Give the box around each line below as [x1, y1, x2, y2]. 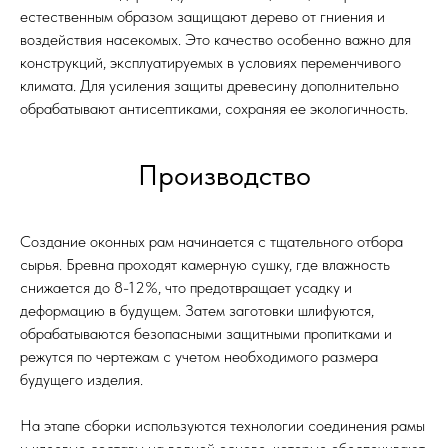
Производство [137, 158, 311, 193]
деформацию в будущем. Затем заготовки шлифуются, [20, 301, 374, 321]
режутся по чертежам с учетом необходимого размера [20, 347, 378, 367]
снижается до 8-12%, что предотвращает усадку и [20, 278, 352, 298]
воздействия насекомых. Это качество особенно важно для [20, 30, 411, 50]
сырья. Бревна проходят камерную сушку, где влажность [20, 255, 390, 275]
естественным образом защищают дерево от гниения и [20, 7, 385, 27]
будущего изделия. [20, 370, 143, 390]
